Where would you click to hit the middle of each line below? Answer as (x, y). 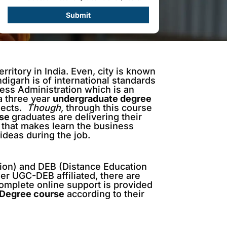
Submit (78, 15)
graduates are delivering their (77, 117)
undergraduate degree (102, 99)
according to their (105, 194)
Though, (43, 108)
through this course (108, 108)
